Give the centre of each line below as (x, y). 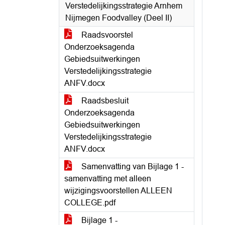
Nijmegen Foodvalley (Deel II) (119, 18)
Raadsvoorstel (106, 35)
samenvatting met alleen (108, 179)
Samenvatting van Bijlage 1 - (132, 166)
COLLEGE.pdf (90, 203)
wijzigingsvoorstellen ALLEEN (118, 191)
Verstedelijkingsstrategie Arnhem (124, 6)
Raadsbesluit (104, 101)
